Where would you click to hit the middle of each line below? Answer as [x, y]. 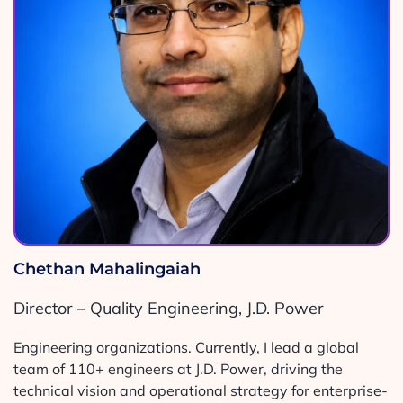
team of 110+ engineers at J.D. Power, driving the [178, 368]
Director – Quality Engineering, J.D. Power [168, 308]
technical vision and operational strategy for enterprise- [200, 390]
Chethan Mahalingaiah [107, 269]
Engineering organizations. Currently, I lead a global [186, 347]
